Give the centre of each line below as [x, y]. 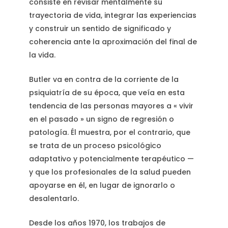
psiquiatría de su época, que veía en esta [107, 93]
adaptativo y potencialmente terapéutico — [111, 159]
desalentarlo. [54, 199]
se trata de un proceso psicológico [95, 146]
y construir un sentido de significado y [100, 29]
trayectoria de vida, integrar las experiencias [112, 16]
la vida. [42, 55]
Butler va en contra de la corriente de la [104, 80]
